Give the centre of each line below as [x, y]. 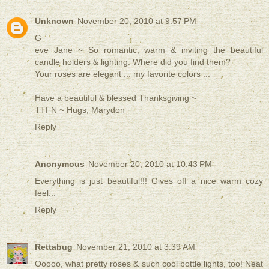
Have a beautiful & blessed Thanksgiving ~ [116, 98]
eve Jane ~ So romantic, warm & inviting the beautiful [149, 50]
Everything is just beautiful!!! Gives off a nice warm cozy [149, 181]
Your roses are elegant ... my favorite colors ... [122, 74]
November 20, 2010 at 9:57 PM [137, 21]
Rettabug [54, 247]
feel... [45, 193]
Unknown [54, 21]
